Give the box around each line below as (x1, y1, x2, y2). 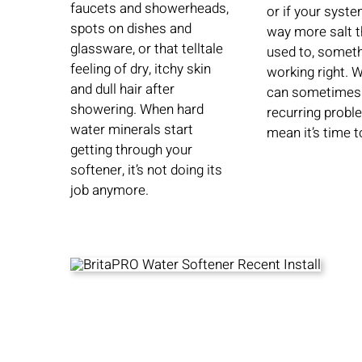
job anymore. (69, 180, 149, 201)
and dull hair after (69, 79, 175, 100)
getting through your (69, 140, 192, 161)
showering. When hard (69, 99, 204, 120)
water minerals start (69, 120, 193, 141)
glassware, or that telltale (69, 39, 223, 60)
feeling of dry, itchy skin (69, 59, 211, 80)
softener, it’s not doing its (69, 160, 222, 181)
